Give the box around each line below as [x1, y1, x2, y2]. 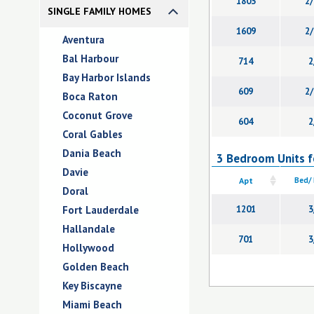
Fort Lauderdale [62, 203, 139, 217]
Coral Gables [62, 128, 123, 141]
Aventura [62, 33, 104, 46]
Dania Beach [62, 146, 121, 160]
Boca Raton [62, 90, 118, 103]
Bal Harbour [62, 52, 118, 65]
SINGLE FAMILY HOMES [48, 5, 151, 18]
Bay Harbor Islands [62, 71, 151, 84]
